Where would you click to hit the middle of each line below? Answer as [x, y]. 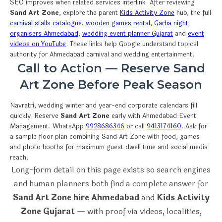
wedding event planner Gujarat [128, 33]
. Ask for [194, 126]
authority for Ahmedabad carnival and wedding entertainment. [102, 54]
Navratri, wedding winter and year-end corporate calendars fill [104, 105]
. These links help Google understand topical [132, 44]
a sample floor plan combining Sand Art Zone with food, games [105, 137]
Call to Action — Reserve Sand [111, 68]
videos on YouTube [38, 44]
